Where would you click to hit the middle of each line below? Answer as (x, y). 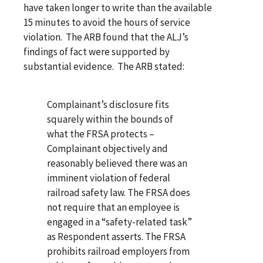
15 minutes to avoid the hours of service (107, 22)
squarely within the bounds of (110, 119)
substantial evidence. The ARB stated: (104, 66)
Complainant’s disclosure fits (108, 104)
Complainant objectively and (107, 148)
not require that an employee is (113, 207)
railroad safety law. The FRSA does (119, 192)
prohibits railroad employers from (118, 251)
